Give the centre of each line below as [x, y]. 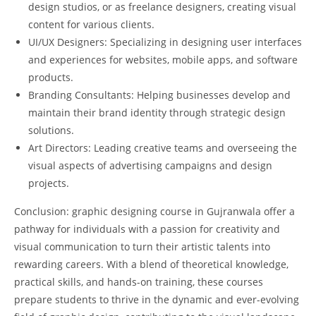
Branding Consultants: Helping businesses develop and [159, 95]
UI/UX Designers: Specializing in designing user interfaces [165, 42]
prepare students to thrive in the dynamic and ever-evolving [157, 299]
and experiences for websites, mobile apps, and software [163, 59]
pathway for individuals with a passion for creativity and [147, 229]
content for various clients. [91, 24]
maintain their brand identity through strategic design [157, 112]
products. [51, 77]
